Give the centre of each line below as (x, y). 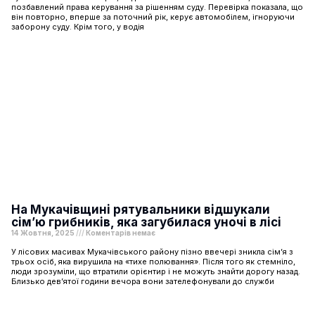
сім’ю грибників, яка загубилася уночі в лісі (146, 222)
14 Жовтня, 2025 (44, 232)
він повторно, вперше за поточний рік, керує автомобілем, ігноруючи (153, 17)
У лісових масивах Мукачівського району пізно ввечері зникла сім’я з (152, 251)
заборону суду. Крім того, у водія (78, 26)
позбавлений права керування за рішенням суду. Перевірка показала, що (157, 7)
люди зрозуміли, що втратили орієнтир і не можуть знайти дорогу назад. (156, 271)
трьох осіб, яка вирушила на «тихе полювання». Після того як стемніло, (153, 261)
